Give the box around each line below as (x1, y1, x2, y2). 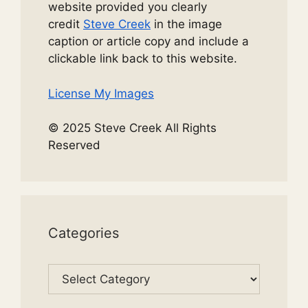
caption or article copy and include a (48, 34, 249, 48)
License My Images (48, 86, 154, 100)
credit (48, 17, 83, 31)
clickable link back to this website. (48, 52, 237, 65)
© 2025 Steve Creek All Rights (48, 121, 217, 135)
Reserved (48, 138, 100, 152)
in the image (151, 17, 222, 31)
